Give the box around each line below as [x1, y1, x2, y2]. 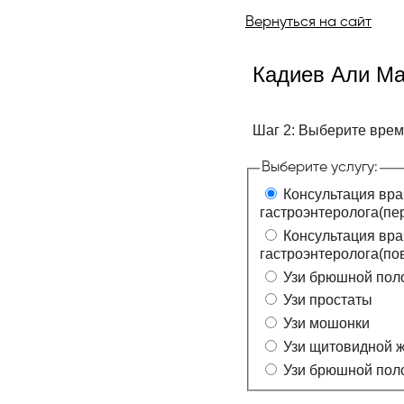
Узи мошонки [282, 316, 370, 332]
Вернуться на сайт [245, 15, 372, 30]
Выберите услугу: [262, 161, 378, 175]
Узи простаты [282, 292, 372, 308]
